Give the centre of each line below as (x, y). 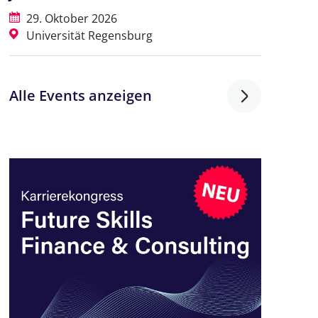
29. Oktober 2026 (70, 19)
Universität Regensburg (88, 36)
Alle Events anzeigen (80, 96)
